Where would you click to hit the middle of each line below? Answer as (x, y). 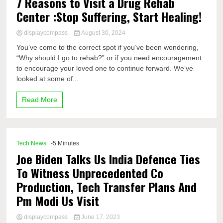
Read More (40, 100)
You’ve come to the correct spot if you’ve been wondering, (108, 47)
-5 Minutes (65, 143)
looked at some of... (48, 79)
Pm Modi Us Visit (58, 201)
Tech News (32, 143)
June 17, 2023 (100, 217)
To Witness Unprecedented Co (90, 173)
